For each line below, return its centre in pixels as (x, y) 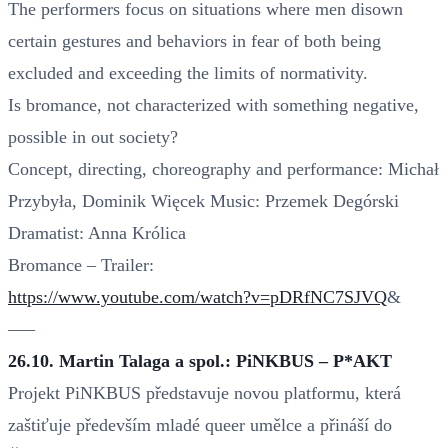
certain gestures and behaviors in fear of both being (194, 40)
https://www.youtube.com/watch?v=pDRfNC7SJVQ (197, 296)
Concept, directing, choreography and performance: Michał (223, 168)
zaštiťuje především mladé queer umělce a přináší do (200, 424)
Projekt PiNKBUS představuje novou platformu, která (204, 392)
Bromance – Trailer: (81, 264)
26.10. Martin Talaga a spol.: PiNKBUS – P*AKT (200, 360)
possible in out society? (93, 136)
